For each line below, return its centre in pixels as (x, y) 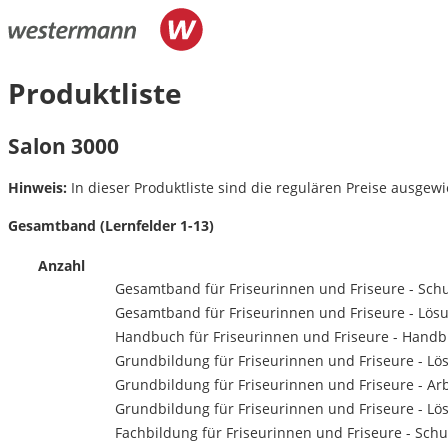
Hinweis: (37, 187)
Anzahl (61, 266)
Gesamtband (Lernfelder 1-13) (111, 225)
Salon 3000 (63, 145)
